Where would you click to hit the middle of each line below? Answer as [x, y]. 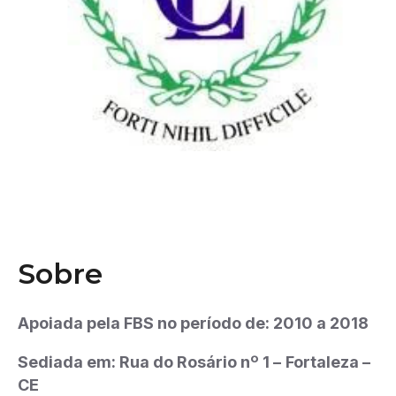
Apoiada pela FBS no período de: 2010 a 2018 [193, 323]
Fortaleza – [328, 362]
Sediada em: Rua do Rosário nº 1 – [149, 362]
